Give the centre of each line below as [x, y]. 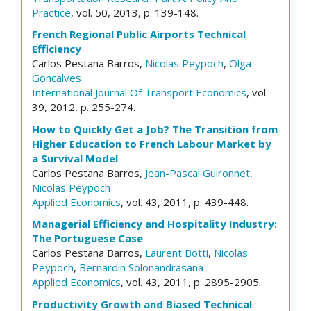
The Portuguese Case [87, 238]
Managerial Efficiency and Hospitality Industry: [154, 224]
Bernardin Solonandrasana [141, 267]
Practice [51, 12]
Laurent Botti [177, 253]
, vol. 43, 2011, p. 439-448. [185, 202]
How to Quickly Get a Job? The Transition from [155, 129]
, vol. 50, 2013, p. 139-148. [135, 12]
